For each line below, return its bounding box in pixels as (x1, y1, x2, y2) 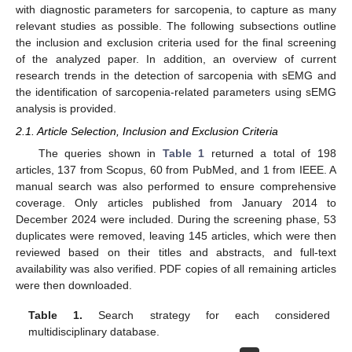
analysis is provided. (16, 102, 116, 115)
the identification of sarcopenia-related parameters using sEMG (16, 86, 336, 99)
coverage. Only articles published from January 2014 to (16, 196, 336, 209)
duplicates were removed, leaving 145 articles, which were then (16, 229, 336, 242)
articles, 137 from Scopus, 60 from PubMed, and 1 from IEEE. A (16, 163, 336, 176)
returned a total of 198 (204, 146, 337, 159)
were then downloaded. (16, 278, 132, 291)
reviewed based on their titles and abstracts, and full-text (16, 245, 336, 258)
